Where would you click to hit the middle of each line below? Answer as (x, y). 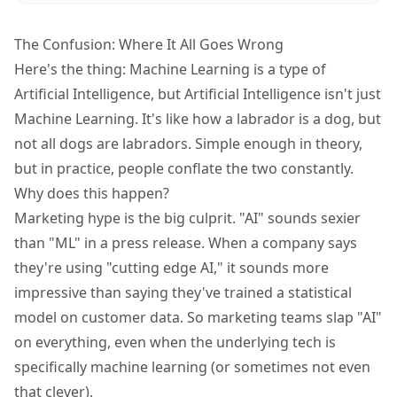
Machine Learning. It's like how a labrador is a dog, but (198, 119)
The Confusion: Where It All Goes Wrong (149, 44)
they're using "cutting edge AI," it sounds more (171, 268)
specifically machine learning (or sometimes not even (192, 367)
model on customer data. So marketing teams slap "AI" (198, 317)
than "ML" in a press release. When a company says (186, 243)
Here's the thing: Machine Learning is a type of (170, 69)
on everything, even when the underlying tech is (175, 342)
